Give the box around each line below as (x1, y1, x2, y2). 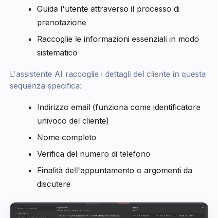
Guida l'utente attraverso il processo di (37, 3, 180, 14)
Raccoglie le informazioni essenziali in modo (37, 34, 199, 44)
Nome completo (37, 132, 96, 142)
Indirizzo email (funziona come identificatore (37, 102, 200, 112)
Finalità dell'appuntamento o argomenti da (37, 165, 192, 175)
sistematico (37, 47, 77, 57)
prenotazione (37, 17, 86, 27)
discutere (37, 179, 71, 189)
